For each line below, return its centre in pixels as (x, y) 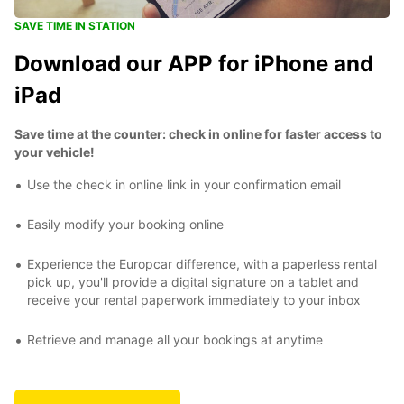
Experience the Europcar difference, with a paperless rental (202, 263)
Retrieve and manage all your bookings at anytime (175, 339)
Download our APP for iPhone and (194, 63)
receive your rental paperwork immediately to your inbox (194, 299)
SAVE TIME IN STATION (75, 25)
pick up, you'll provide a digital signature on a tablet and (193, 281)
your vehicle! (55, 151)
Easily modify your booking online (125, 224)
